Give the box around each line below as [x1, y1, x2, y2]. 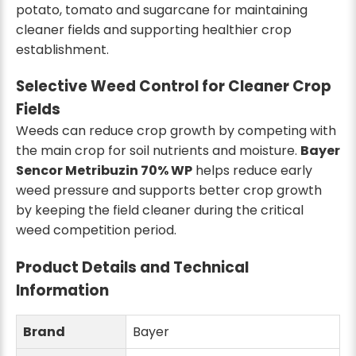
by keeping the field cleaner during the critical [16, 201, 304, 220]
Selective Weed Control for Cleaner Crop [16, 75, 331, 98]
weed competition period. [16, 221, 176, 240]
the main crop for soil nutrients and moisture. [16, 141, 300, 161]
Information [16, 279, 109, 301]
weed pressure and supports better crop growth [16, 181, 322, 200]
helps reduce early [192, 161, 312, 180]
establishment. [16, 41, 109, 60]
